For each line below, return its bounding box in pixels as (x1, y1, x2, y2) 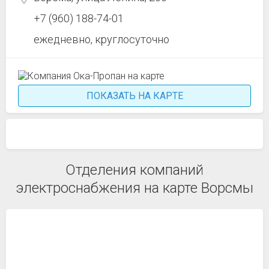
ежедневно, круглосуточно (34, 33, 169, 46)
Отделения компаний (65, 162, 204, 178)
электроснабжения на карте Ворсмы (16, 180, 253, 196)
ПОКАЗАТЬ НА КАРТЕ (86, 90, 183, 101)
